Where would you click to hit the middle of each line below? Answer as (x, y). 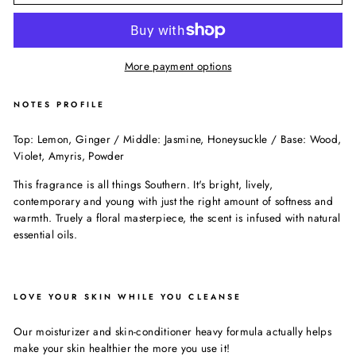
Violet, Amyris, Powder (69, 156)
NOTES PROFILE (59, 105)
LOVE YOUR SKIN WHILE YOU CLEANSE (128, 297)
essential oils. (46, 235)
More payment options (178, 66)
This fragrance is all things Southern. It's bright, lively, (143, 185)
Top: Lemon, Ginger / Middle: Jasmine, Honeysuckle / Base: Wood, (178, 139)
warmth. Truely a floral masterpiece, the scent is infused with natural (177, 218)
